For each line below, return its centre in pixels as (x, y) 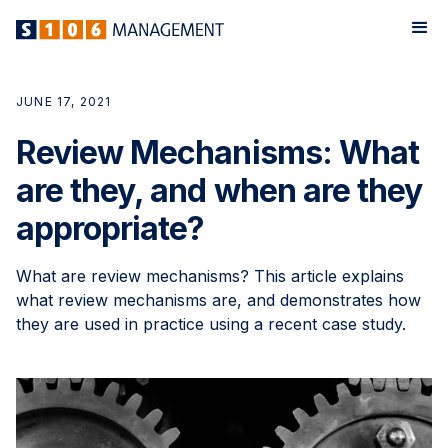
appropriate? (110, 229)
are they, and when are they (219, 191)
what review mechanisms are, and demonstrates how (218, 300)
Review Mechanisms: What (217, 153)
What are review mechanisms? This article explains (210, 276)
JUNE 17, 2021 (64, 102)
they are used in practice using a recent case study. (211, 324)
